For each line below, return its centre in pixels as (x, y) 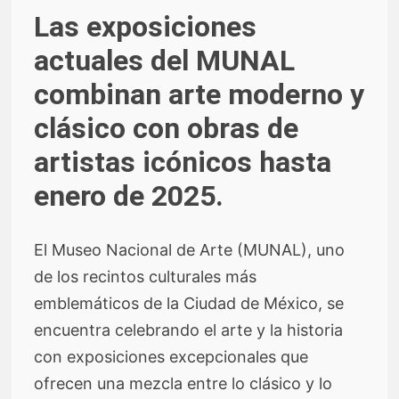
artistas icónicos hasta (183, 163)
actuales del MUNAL (165, 61)
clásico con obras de (167, 129)
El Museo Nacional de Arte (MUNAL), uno (190, 249)
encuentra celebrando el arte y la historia (189, 330)
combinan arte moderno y (199, 95)
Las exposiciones (146, 27)
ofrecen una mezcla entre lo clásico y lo (183, 383)
